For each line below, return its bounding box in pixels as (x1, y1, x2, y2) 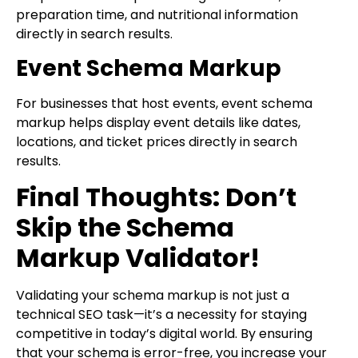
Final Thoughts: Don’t (16, 179, 296, 216)
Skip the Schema (16, 209, 234, 246)
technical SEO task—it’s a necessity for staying (16, 305, 307, 324)
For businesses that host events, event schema (16, 93, 312, 113)
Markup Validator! (16, 240, 260, 276)
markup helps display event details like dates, (16, 113, 300, 132)
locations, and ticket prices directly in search (16, 132, 297, 151)
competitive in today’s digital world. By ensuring (16, 324, 312, 344)
